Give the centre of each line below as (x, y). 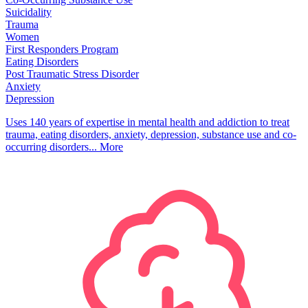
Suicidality (29, 12)
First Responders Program (62, 49)
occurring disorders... (51, 146)
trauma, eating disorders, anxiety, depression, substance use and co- (151, 134)
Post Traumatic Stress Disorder (72, 74)
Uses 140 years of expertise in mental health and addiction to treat (147, 122)
